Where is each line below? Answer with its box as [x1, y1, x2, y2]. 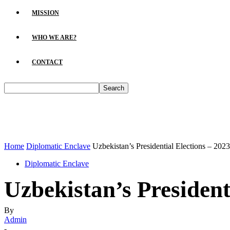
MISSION [32, 9, 59, 16]
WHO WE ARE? [32, 34, 76, 41]
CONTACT [32, 59, 63, 66]
